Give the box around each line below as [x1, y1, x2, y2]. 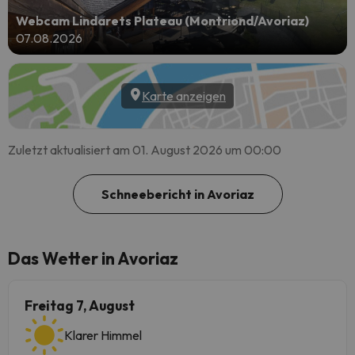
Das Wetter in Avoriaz [8, 248, 178, 269]
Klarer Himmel [64, 327, 142, 343]
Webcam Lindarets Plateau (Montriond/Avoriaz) [16, 13, 309, 29]
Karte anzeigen [142, 88, 226, 104]
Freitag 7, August [25, 297, 135, 314]
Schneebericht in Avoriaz [101, 186, 254, 202]
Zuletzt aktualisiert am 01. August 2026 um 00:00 [8, 142, 281, 158]
